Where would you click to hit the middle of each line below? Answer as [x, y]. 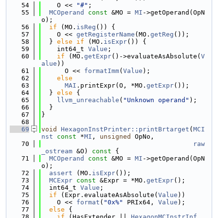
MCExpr [61, 180]
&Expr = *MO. [121, 180]
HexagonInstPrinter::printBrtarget [125, 129]
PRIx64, [141, 202]
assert [61, 173]
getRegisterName [106, 34]
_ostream [57, 151]
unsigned [115, 136]
